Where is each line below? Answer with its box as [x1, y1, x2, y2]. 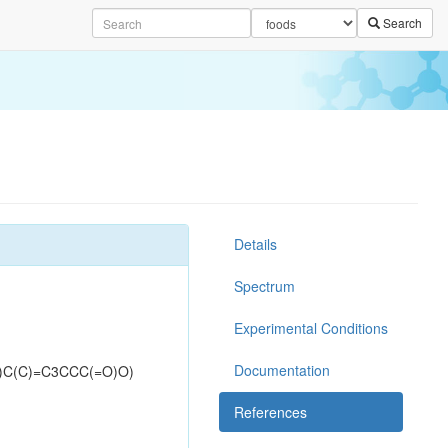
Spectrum [234, 276, 295, 296]
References [234, 402, 307, 422]
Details [234, 234, 277, 254]
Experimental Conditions [234, 318, 388, 338]
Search [380, 14, 422, 31]
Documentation [234, 360, 330, 380]
